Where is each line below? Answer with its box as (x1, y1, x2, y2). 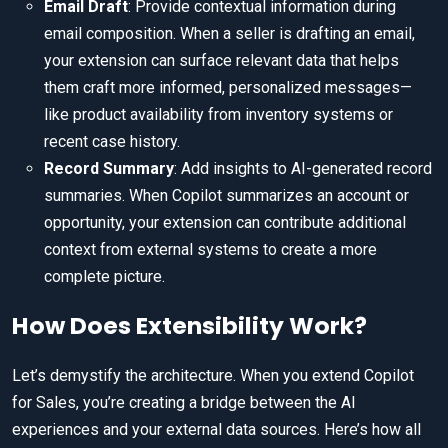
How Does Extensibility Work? (12, 309, 367, 343)
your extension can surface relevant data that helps (44, 51, 399, 71)
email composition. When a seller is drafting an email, (44, 24, 415, 44)
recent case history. (44, 132, 180, 152)
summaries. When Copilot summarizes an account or (44, 186, 409, 206)
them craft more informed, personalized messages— (44, 78, 412, 98)
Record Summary (44, 159, 174, 179)
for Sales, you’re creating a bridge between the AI (12, 393, 356, 413)
